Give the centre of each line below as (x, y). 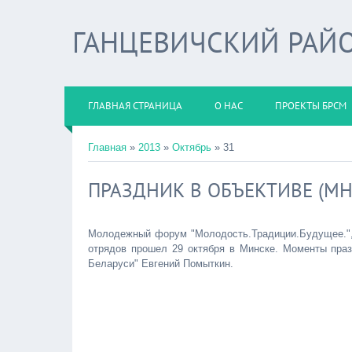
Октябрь (192, 147)
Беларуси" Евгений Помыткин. (161, 264)
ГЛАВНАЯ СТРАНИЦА (135, 106)
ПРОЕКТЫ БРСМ (311, 106)
